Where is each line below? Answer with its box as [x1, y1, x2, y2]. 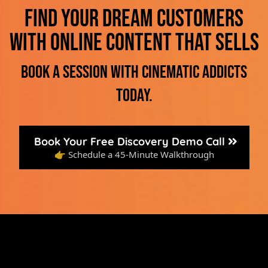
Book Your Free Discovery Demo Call [33, 135, 225, 148]
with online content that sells [9, 29, 259, 57]
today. [115, 85, 153, 106]
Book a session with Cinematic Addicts [21, 62, 247, 83]
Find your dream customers [25, 5, 243, 33]
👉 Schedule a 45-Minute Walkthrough [54, 148, 214, 160]
